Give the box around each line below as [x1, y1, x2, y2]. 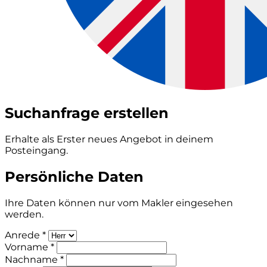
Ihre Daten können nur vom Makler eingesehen [5, 197, 233, 209]
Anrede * [5, 229, 46, 241]
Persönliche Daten [5, 167, 144, 185]
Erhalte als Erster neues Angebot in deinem [5, 133, 213, 145]
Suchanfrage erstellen [5, 104, 169, 122]
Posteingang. [5, 144, 68, 156]
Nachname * [5, 253, 64, 265]
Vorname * [5, 241, 54, 253]
